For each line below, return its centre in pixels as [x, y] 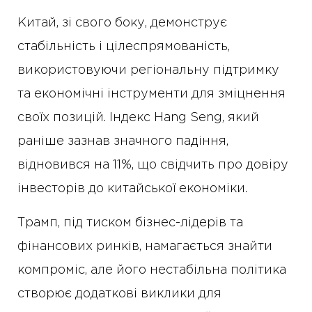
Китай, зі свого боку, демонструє [122, 23]
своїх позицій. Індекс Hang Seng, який [138, 118]
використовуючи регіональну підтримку [148, 71]
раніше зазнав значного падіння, [123, 142]
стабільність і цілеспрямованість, [124, 47]
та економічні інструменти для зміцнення [151, 94]
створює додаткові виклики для [119, 294]
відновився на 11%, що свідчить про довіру [153, 165]
